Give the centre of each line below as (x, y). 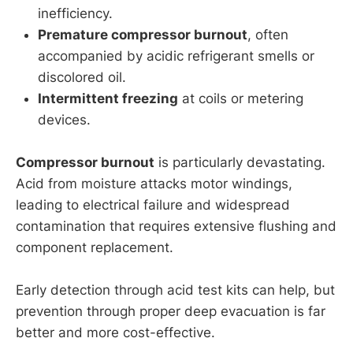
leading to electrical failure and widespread (153, 205)
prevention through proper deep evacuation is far (171, 312)
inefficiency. (75, 14)
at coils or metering (241, 99)
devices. (64, 120)
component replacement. (95, 248)
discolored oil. (82, 78)
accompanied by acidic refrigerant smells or (176, 56)
